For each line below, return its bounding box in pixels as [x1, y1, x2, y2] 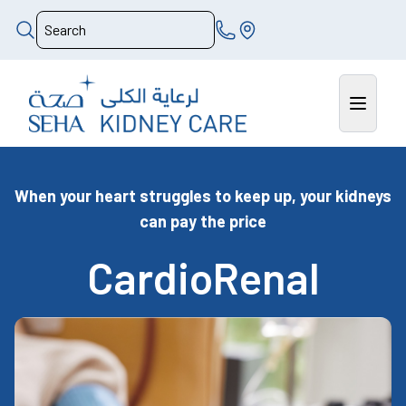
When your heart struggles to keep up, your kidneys [14, 185, 391, 206]
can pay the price [140, 210, 266, 231]
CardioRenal [86, 250, 320, 304]
